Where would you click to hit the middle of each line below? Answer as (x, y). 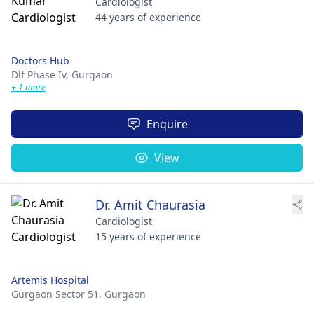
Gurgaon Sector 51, (58, 294)
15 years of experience (148, 237)
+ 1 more (28, 87)
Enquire (167, 124)
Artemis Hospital (50, 280)
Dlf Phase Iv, (41, 75)
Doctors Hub (40, 61)
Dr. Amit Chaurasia (150, 205)
